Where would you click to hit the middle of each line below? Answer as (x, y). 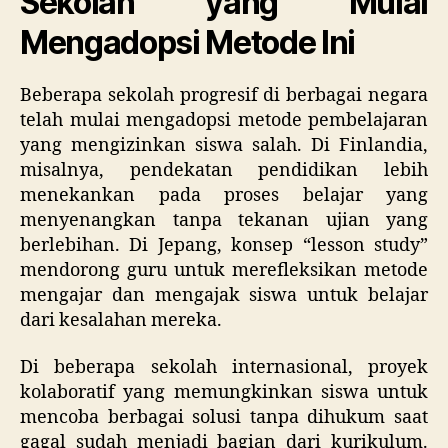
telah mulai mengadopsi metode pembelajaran (224, 120)
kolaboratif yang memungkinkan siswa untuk (224, 392)
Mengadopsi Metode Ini (188, 42)
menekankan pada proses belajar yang (224, 195)
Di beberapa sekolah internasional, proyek (224, 367)
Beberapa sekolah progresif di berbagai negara (224, 95)
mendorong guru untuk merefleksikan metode (224, 270)
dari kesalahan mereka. (121, 320)
